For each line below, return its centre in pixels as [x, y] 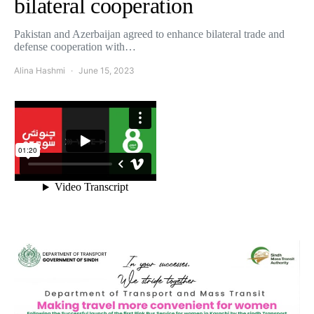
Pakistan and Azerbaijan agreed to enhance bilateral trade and [149, 34]
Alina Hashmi [40, 70]
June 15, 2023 [107, 70]
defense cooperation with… [75, 47]
